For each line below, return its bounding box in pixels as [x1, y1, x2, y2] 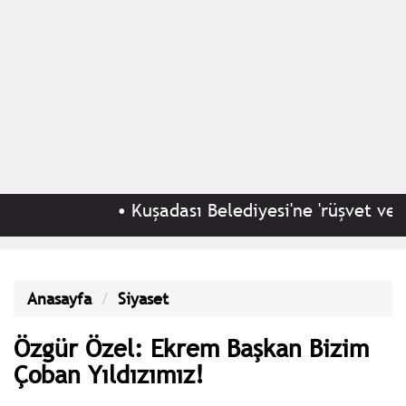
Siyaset [118, 287, 169, 309]
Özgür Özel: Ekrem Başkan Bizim [14, 331, 369, 363]
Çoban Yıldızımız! [14, 357, 204, 390]
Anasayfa [27, 287, 92, 309]
